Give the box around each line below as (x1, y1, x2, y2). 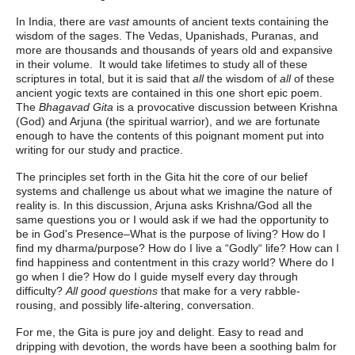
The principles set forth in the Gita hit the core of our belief (16, 170, 307, 183)
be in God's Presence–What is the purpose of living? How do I (16, 227, 326, 240)
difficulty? (16, 284, 66, 297)
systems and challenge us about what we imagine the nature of (16, 185, 332, 197)
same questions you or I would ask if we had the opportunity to (16, 213, 329, 226)
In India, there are (16, 15, 109, 28)
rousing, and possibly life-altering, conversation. (16, 299, 254, 311)
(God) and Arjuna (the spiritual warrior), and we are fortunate (16, 115, 320, 128)
